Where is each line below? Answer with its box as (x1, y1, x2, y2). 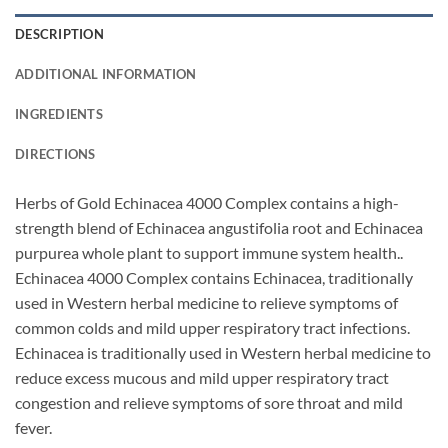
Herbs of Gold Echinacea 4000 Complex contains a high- (15, 193, 399, 213)
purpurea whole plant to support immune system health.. (15, 243, 403, 263)
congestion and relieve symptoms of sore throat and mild (15, 393, 403, 413)
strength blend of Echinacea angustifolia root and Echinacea (15, 218, 423, 238)
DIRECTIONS (15, 146, 96, 163)
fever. (15, 418, 52, 438)
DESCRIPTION (15, 26, 104, 43)
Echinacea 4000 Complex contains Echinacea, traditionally (15, 268, 413, 288)
